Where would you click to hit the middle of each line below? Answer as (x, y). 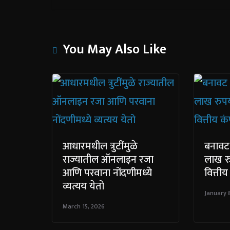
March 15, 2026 (84, 206)
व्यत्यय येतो (83, 186)
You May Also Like (114, 49)
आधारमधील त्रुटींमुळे (100, 146)
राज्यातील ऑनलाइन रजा (108, 159)
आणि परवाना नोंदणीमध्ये (107, 173)
